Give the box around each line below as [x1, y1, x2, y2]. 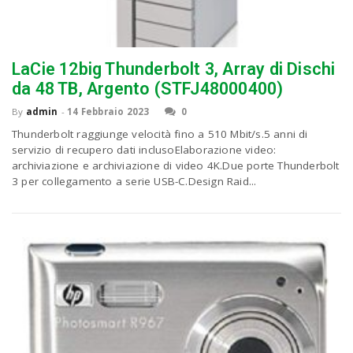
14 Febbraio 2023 [67, 106, 150, 118]
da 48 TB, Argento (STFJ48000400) [12, 79, 284, 99]
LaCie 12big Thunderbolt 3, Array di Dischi [12, 59, 336, 80]
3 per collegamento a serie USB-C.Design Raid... [12, 174, 257, 189]
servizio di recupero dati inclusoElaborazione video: [12, 143, 277, 158]
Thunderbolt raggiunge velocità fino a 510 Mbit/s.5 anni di [12, 127, 308, 142]
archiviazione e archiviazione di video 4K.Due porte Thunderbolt [12, 158, 340, 173]
